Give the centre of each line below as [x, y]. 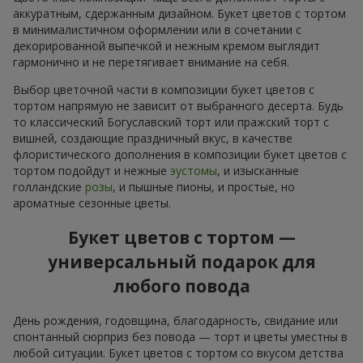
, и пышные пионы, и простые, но [204, 186]
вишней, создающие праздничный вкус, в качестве [153, 138]
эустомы [194, 170]
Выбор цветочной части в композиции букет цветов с [164, 89]
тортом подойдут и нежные [92, 170]
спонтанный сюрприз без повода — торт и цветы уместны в [180, 336]
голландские [49, 186]
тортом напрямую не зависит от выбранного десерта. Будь [178, 105]
